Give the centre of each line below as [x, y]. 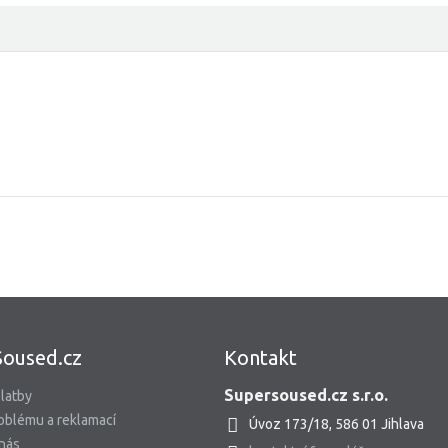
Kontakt [260, 357]
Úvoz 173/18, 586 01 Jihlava [336, 424]
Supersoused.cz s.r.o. [305, 395]
